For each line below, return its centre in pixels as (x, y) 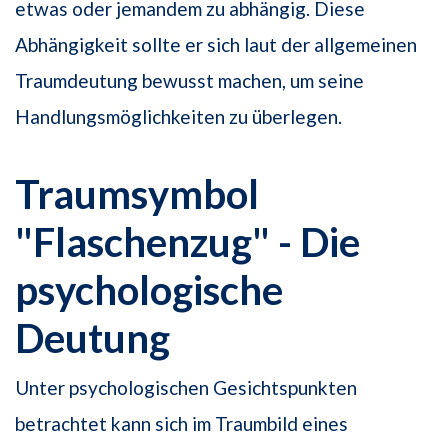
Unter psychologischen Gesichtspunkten (186, 387)
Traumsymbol (137, 193)
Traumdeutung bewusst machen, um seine (189, 80)
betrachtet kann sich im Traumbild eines (181, 423)
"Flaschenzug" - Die (187, 241)
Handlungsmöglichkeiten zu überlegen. (178, 116)
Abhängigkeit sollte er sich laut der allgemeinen (216, 44)
